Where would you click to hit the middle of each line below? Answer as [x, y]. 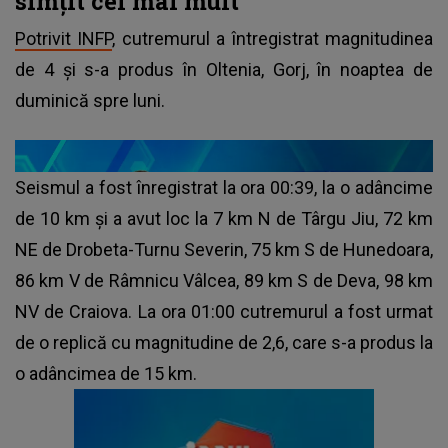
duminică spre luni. [90, 100]
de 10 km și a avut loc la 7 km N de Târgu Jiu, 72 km [224, 218]
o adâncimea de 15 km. [106, 373]
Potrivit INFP [64, 38]
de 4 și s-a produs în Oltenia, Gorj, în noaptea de [224, 69]
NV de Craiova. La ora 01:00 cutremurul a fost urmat [224, 311]
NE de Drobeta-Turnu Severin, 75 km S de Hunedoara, [224, 249]
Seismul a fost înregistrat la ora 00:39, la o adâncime [224, 187]
